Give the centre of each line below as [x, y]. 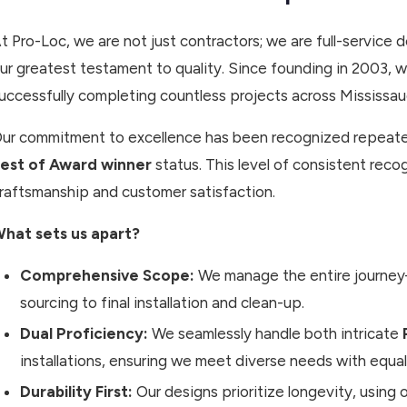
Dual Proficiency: [84, 334]
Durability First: [76, 392]
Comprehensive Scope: [107, 276]
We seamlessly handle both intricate [275, 334]
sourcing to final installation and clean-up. [162, 303]
